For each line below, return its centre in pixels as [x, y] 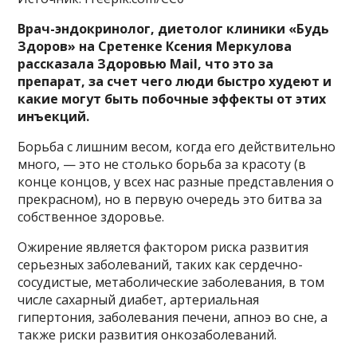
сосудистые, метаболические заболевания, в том [171, 282]
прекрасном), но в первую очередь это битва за [170, 199]
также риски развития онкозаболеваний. [149, 334]
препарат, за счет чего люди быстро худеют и [175, 81]
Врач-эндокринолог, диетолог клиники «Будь [174, 28]
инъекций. [54, 116]
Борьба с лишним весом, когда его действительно [177, 146]
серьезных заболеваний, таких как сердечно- [161, 264]
